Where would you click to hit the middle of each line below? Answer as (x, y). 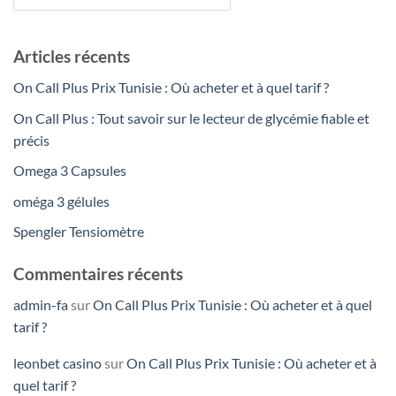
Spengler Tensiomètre (80, 232)
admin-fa (41, 304)
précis (31, 140)
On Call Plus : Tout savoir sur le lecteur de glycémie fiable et (191, 118)
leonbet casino (57, 362)
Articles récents (72, 57)
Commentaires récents (98, 274)
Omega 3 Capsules (70, 171)
